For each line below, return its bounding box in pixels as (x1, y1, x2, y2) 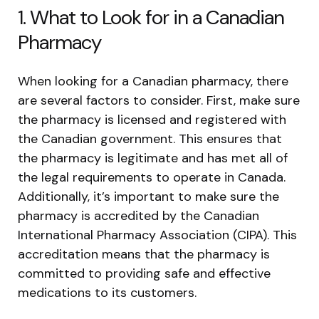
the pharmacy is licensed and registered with (18, 110, 286, 128)
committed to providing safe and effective (18, 264, 271, 282)
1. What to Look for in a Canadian (18, 4, 284, 31)
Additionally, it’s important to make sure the (18, 187, 279, 205)
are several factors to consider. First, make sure (18, 91, 300, 109)
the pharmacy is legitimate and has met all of (18, 149, 288, 167)
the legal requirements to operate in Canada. (18, 168, 286, 186)
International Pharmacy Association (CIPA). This (18, 226, 297, 244)
